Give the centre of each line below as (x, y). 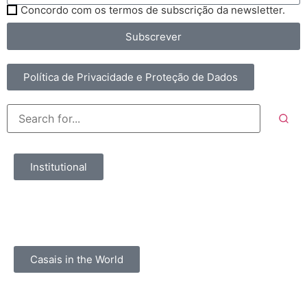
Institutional (59, 167)
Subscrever (153, 36)
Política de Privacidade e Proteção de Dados (131, 77)
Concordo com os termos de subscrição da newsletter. (153, 10)
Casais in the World (77, 259)
